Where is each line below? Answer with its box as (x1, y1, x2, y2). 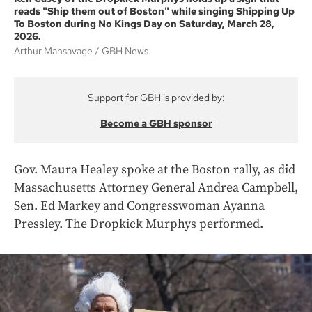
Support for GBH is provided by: (87, 91, 225, 104)
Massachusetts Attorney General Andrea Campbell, (14, 179, 298, 196)
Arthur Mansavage (14, 44, 95, 57)
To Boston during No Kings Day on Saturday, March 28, (14, 17, 274, 30)
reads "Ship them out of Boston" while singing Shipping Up (14, 4, 295, 17)
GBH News (102, 44, 148, 57)
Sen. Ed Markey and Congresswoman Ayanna (14, 197, 265, 214)
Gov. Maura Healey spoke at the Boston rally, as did (14, 161, 295, 178)
